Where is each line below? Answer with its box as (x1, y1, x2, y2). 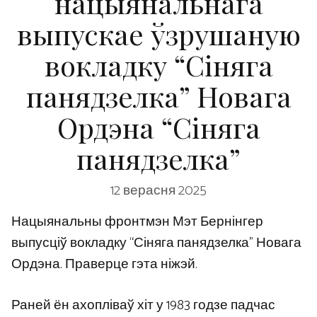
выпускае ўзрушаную (16, 15, 301, 52)
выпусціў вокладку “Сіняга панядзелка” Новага (11, 231, 301, 254)
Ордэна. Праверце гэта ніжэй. (11, 253, 197, 275)
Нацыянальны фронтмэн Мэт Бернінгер (11, 210, 263, 233)
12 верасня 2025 (110, 179, 207, 202)
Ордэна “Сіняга (57, 108, 260, 146)
